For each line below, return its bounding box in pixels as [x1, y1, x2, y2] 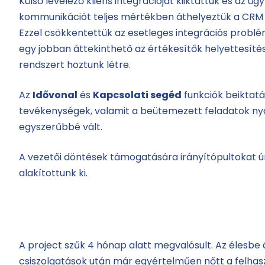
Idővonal [32, 88, 77, 102]
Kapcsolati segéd [92, 88, 182, 102]
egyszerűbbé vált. [18, 120, 102, 134]
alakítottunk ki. [18, 166, 88, 180]
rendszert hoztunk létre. [18, 58, 131, 72]
